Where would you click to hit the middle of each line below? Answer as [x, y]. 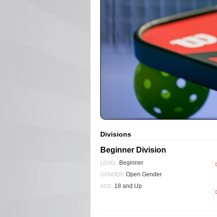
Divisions [116, 134]
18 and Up [127, 186]
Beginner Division [133, 150]
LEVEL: [109, 163]
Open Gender [143, 174]
